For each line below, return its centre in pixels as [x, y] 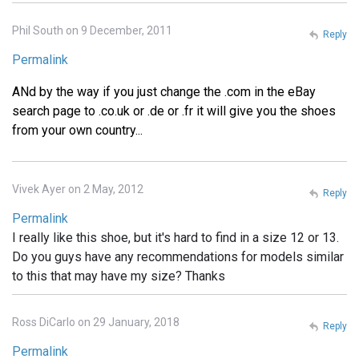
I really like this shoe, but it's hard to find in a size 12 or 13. [175, 238]
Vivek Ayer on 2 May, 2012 [78, 190]
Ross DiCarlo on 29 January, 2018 [96, 323]
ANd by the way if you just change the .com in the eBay [164, 92]
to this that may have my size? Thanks [119, 276]
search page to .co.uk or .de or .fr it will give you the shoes [174, 111]
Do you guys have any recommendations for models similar [178, 257]
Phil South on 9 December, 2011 [92, 31]
